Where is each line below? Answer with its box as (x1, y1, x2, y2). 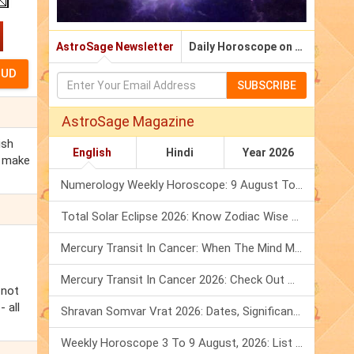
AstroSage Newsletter (56, 40, 174, 54)
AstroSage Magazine (62, 113, 194, 130)
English (73, 146, 112, 160)
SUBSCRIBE (237, 79, 296, 92)
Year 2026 (242, 146, 294, 160)
